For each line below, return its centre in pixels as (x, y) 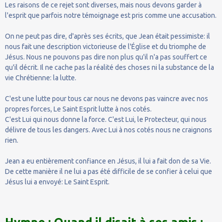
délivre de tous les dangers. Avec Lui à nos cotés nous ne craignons (109, 130)
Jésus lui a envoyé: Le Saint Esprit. (57, 182)
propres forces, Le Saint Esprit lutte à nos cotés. (78, 109)
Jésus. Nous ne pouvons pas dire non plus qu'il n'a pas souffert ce (106, 57)
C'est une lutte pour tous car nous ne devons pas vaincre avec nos (107, 98)
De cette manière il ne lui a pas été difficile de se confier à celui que (109, 171)
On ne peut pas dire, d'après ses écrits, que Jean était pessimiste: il (108, 36)
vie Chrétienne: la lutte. (41, 78)
